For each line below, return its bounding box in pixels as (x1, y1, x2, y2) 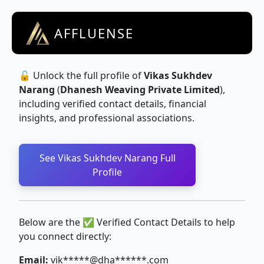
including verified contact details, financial (19, 97, 206, 110)
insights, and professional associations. (19, 111, 194, 124)
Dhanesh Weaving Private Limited (60, 83, 220, 96)
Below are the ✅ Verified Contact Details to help (19, 216, 235, 229)
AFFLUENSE (54, 24, 134, 42)
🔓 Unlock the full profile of (19, 69, 144, 82)
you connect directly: (19, 230, 111, 243)
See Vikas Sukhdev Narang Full (39, 151, 176, 164)
